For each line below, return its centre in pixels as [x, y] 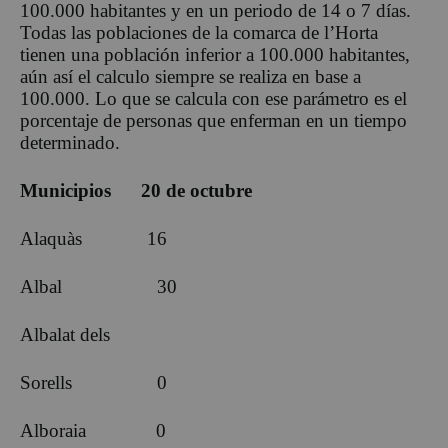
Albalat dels [65, 334]
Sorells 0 [93, 382]
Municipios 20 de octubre [136, 190]
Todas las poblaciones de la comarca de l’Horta [199, 32]
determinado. [70, 142]
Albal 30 [98, 286]
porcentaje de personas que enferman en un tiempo [213, 120]
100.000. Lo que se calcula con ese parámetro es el [213, 98]
